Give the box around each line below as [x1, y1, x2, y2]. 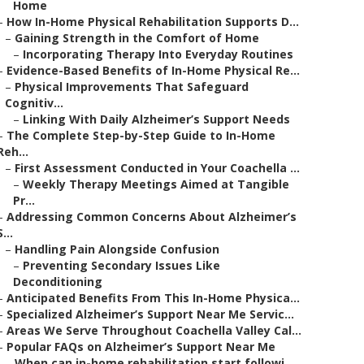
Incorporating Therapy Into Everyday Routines [23, 46, 293, 62]
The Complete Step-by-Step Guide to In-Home [6, 128, 275, 143]
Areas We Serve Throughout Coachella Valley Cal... [6, 323, 301, 338]
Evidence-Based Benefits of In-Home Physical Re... [6, 63, 300, 78]
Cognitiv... [5, 95, 63, 110]
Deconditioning [13, 274, 102, 289]
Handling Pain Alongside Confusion [15, 241, 219, 257]
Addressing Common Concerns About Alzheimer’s [6, 209, 297, 224]
